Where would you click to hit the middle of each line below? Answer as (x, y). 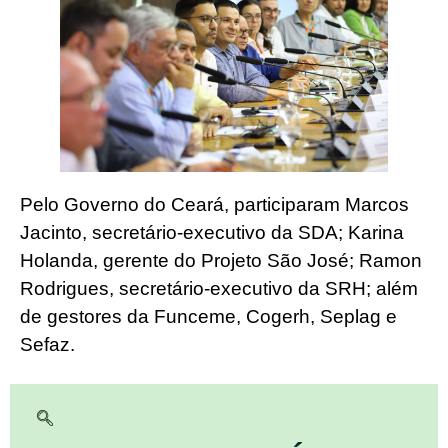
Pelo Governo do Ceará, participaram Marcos (214, 205)
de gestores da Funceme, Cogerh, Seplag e (208, 317)
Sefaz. (47, 345)
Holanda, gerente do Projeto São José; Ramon (221, 261)
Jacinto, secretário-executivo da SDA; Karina (212, 233)
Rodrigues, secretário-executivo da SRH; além (219, 289)
